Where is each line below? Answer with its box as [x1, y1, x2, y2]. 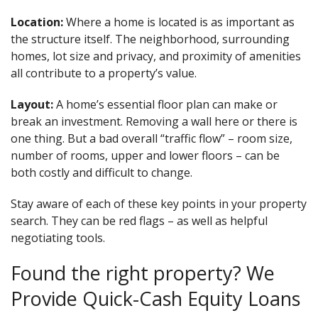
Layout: [11, 96, 53, 112]
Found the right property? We [11, 259, 275, 286]
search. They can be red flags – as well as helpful [11, 212, 268, 229]
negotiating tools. [11, 229, 105, 246]
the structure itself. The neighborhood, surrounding [11, 31, 290, 47]
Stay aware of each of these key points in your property [11, 195, 307, 212]
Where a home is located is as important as [63, 13, 295, 30]
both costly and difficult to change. [11, 164, 192, 180]
